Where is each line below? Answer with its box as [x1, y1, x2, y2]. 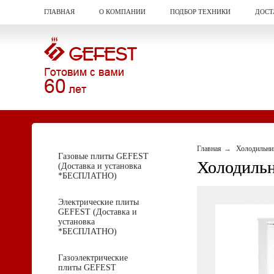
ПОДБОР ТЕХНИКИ [170, 8, 231, 15]
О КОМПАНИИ [99, 8, 146, 15]
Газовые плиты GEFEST [58, 152, 149, 161]
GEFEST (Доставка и [58, 207, 137, 217]
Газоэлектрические [58, 253, 128, 262]
